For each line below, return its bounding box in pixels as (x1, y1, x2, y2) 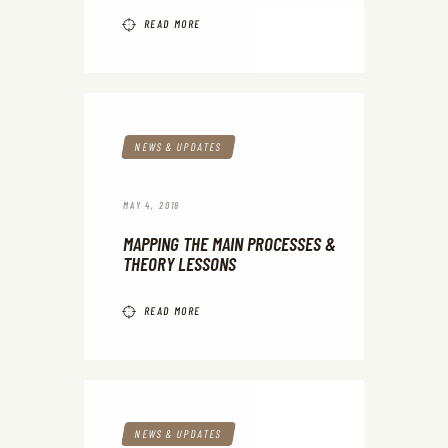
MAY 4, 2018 (123, 198, 181, 211)
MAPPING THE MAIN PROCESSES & (123, 232, 336, 256)
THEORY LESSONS (123, 252, 236, 276)
